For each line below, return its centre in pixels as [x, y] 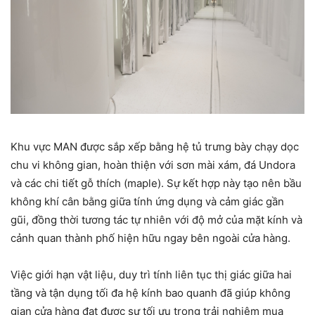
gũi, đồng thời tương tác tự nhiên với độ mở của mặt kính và [156, 220]
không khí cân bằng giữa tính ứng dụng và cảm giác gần [147, 202]
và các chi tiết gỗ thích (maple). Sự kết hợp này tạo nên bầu [156, 184]
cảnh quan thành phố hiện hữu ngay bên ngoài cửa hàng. [150, 238]
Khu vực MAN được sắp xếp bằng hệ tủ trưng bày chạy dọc [155, 147]
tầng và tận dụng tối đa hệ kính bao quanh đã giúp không [150, 293]
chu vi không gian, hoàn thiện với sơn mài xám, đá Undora [153, 165]
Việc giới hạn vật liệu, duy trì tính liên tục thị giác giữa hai [151, 275]
